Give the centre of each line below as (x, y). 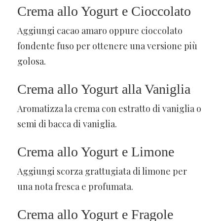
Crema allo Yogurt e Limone (96, 151)
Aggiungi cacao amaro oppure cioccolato (100, 30)
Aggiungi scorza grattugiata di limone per (102, 171)
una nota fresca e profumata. (75, 186)
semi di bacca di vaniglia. (67, 124)
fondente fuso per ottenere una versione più (107, 46)
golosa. (32, 61)
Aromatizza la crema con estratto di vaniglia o (109, 108)
